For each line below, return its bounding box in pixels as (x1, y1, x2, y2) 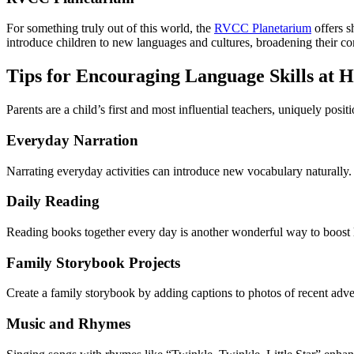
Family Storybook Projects (6, 254, 180, 271)
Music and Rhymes (6, 315, 130, 333)
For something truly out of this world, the (6, 21, 214, 36)
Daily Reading (6, 193, 100, 210)
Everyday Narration (6, 131, 138, 149)
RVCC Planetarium (214, 21, 311, 36)
